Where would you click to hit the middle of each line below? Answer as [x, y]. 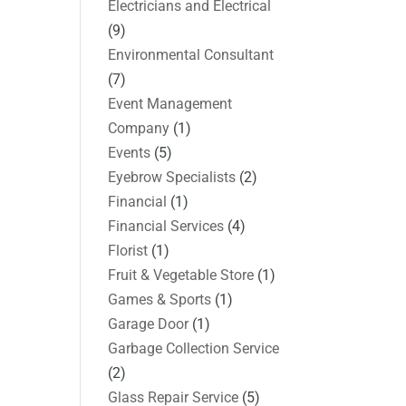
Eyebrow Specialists [172, 177]
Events [130, 152]
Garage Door [149, 324]
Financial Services [166, 226]
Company [139, 128]
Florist [128, 250]
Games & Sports [160, 299]
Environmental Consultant [191, 54]
